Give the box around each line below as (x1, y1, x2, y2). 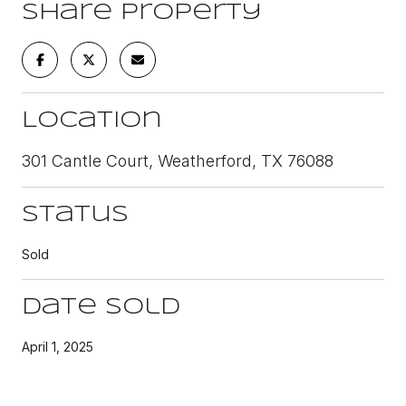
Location (22, 110, 162, 131)
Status (22, 204, 129, 226)
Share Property (22, 2, 262, 24)
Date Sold (22, 296, 180, 318)
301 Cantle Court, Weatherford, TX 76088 (22, 150, 333, 170)
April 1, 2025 (22, 338, 93, 354)
